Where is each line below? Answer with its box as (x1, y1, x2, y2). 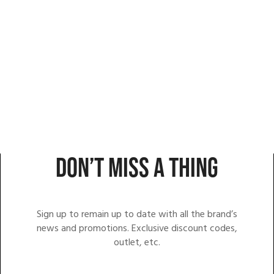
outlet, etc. (113, 234, 160, 251)
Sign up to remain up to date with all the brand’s (36, 206, 237, 223)
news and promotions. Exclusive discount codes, (36, 220, 237, 237)
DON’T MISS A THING (55, 151, 218, 185)
